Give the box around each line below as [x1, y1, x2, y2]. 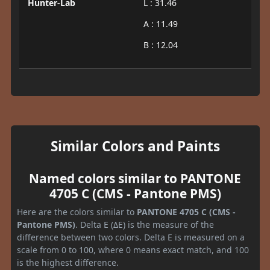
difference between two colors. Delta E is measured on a [17, 231, 245, 243]
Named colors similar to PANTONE [29, 170, 241, 187]
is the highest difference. [17, 257, 119, 269]
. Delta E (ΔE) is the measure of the [75, 219, 214, 231]
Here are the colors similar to [17, 206, 137, 218]
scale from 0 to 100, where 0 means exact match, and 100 [17, 244, 249, 256]
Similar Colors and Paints [50, 137, 220, 156]
